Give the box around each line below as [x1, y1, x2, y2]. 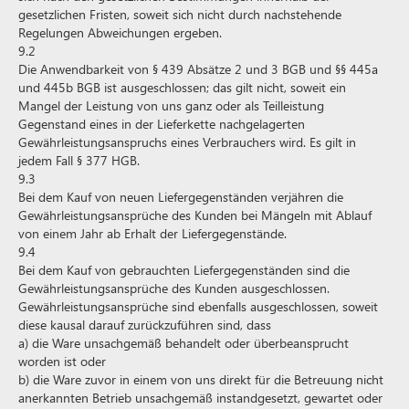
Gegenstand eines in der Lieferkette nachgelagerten [18, 115, 305, 132]
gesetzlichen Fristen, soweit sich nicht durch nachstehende [18, 5, 341, 23]
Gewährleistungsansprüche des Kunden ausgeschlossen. [18, 279, 330, 297]
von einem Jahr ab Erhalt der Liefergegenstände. [18, 225, 287, 242]
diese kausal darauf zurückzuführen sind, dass [18, 316, 271, 333]
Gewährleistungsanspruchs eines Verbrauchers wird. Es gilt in [18, 133, 356, 151]
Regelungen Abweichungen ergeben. [18, 24, 222, 41]
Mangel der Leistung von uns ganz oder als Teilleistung [18, 97, 324, 114]
